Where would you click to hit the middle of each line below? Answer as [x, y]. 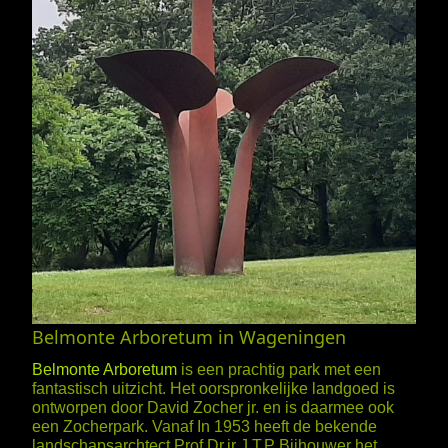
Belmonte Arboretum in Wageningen [189, 337]
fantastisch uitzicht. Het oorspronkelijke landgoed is [213, 389]
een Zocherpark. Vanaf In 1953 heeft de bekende [204, 427]
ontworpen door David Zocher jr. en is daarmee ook [213, 408]
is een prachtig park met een [279, 370]
